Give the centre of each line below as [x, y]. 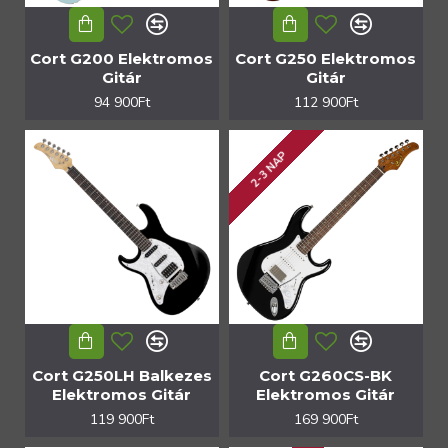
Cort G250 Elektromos [326, 58]
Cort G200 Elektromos [122, 58]
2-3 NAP [269, 169]
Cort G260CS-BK [326, 375]
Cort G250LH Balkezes [121, 375]
